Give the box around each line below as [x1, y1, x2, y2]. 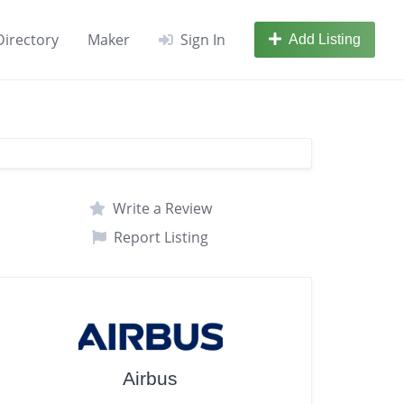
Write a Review [112, 198, 212, 218]
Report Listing [114, 227, 209, 247]
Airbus [123, 368, 179, 390]
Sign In [180, 30, 225, 50]
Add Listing [289, 32, 361, 47]
